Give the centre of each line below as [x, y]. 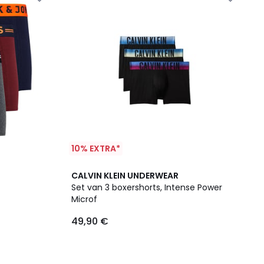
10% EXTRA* [96, 148]
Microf [84, 199]
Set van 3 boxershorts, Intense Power [147, 187]
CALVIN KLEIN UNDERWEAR [125, 176]
